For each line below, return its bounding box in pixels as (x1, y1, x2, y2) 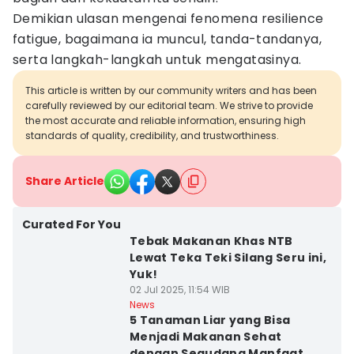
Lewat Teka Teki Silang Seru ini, (129, 250, 327, 265)
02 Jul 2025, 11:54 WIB (129, 283, 230, 296)
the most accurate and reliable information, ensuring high (25, 114, 306, 127)
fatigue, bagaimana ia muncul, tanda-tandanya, (13, 30, 322, 48)
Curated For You (22, 217, 121, 232)
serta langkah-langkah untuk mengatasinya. (13, 51, 302, 69)
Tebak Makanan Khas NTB (129, 233, 293, 249)
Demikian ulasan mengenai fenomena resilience (13, 9, 324, 28)
